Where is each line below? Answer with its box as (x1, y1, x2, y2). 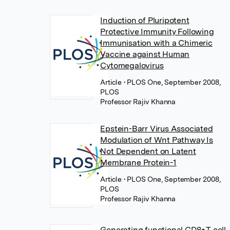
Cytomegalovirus (100, 61, 164, 70)
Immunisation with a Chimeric (100, 38, 213, 48)
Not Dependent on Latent (100, 146, 196, 156)
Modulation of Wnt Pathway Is (100, 135, 213, 145)
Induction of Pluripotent (100, 15, 189, 25)
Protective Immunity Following (100, 27, 214, 36)
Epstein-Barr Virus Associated (100, 124, 213, 133)
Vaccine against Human (100, 49, 190, 59)
